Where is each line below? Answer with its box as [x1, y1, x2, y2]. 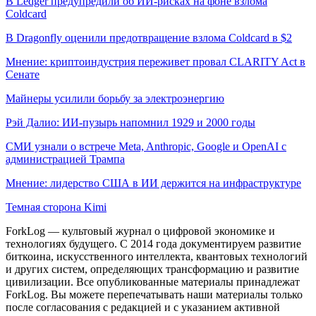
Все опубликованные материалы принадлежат [76, 275, 300, 288]
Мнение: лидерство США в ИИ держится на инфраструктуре [6, 176, 301, 189]
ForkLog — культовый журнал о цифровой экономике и [6, 224, 275, 237]
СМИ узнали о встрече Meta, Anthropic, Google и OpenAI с [6, 140, 286, 152]
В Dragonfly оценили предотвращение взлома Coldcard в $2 [6, 31, 292, 44]
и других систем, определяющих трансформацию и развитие [6, 262, 299, 275]
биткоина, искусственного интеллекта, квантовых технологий [6, 250, 308, 262]
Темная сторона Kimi [6, 200, 107, 213]
